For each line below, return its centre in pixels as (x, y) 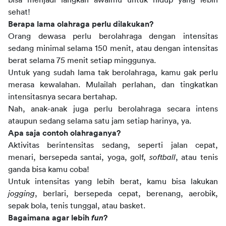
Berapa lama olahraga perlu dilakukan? (81, 24)
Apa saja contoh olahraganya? (64, 133)
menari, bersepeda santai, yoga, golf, (79, 157)
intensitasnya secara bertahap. (63, 97)
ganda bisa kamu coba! (49, 169)
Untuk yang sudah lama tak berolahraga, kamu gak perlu (113, 73)
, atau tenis (197, 157)
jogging (21, 194)
